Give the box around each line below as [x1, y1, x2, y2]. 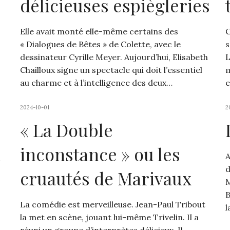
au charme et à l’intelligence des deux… [20, 78, 172, 88]
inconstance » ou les [20, 142, 180, 166]
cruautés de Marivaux [20, 166, 191, 190]
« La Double [20, 118, 113, 142]
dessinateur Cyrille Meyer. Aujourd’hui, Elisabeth [20, 52, 208, 63]
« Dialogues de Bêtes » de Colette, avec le [20, 39, 181, 50]
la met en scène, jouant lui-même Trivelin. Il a [20, 212, 199, 223]
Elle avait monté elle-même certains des [20, 26, 178, 37]
